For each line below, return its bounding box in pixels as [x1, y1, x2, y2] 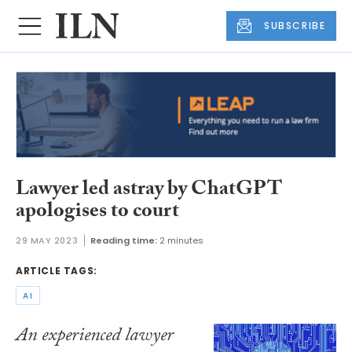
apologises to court [16, 195, 179, 230]
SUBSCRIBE [264, 19, 326, 33]
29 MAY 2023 [16, 234, 79, 247]
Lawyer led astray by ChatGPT [16, 173, 282, 208]
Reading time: [90, 234, 158, 247]
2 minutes [159, 234, 204, 247]
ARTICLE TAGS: [16, 264, 97, 278]
